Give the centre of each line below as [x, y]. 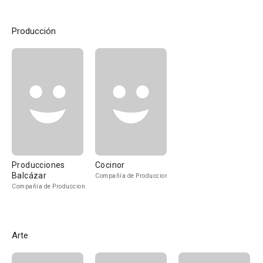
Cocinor [110, 165]
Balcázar [29, 176]
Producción [34, 31]
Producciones [38, 165]
